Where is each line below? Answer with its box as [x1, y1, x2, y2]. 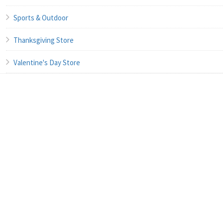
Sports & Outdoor [13, 12, 68, 22]
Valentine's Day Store [13, 57, 80, 67]
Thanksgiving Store [13, 35, 74, 45]
